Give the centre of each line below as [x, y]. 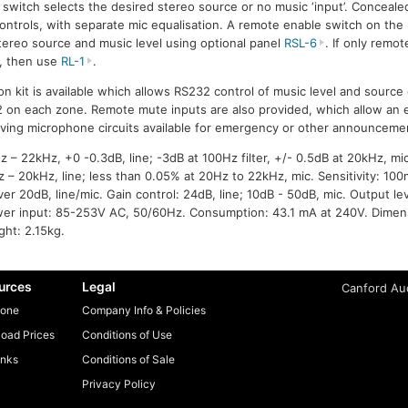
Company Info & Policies [144, 310]
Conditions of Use [127, 334]
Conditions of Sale [128, 359]
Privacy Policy [119, 383]
